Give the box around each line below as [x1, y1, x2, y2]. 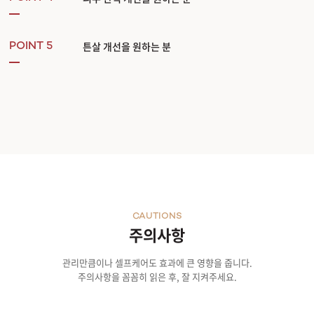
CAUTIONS [132, 212, 182, 222]
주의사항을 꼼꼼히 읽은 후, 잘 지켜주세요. [77, 270, 237, 284]
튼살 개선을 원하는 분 [83, 39, 171, 54]
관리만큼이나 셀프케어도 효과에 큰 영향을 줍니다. [62, 256, 252, 270]
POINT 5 [9, 41, 53, 53]
